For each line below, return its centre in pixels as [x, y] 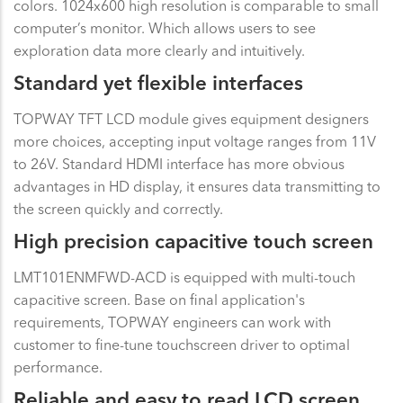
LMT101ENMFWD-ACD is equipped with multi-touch [184, 277]
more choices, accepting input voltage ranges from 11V [195, 141]
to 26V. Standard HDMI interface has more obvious [179, 163]
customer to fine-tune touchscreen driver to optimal [182, 344]
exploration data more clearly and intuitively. [159, 50]
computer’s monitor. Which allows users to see [165, 27]
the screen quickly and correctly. [118, 208]
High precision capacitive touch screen [193, 243]
